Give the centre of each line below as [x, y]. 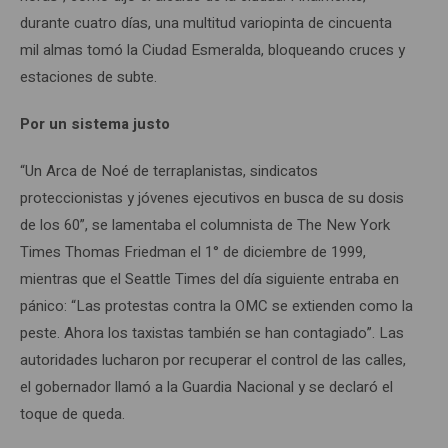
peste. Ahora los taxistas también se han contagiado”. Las [212, 332]
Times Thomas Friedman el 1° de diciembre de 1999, [193, 251]
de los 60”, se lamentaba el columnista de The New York [205, 224]
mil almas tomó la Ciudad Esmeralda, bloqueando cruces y [212, 49]
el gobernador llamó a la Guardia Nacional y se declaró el [206, 386]
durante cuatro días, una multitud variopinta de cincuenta [206, 22]
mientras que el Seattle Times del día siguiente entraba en [209, 278]
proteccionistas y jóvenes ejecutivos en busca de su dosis [212, 197]
